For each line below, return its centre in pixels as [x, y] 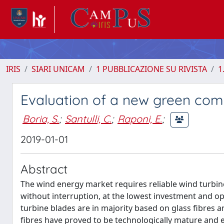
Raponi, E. [140, 118]
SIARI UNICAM [58, 69]
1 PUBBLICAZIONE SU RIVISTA [151, 69]
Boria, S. [41, 118]
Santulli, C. [88, 118]
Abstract [44, 169]
